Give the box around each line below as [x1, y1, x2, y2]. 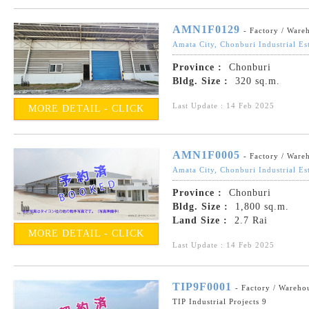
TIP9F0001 [172, 280, 232, 292]
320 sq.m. [232, 76, 280, 87]
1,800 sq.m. [232, 201, 289, 212]
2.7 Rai [231, 215, 268, 226]
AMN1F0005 [172, 148, 240, 161]
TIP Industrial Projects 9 [172, 297, 267, 306]
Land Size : [172, 215, 228, 226]
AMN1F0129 [172, 23, 240, 36]
